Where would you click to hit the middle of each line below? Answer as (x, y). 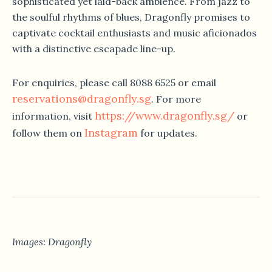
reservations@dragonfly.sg (82, 99)
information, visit (53, 116)
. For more (176, 99)
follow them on (48, 133)
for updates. (168, 133)
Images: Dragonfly (52, 242)
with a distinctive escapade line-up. (94, 49)
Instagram (111, 133)
